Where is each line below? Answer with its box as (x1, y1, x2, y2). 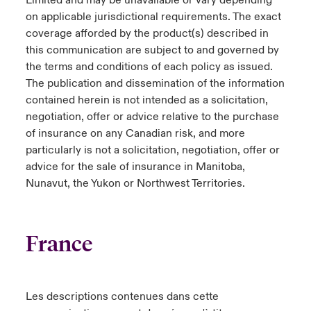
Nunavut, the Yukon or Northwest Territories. (25, 176, 245, 190)
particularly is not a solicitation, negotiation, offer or (25, 143, 280, 157)
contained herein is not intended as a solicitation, (25, 93, 268, 107)
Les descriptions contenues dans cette (25, 289, 219, 303)
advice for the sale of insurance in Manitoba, (25, 160, 245, 174)
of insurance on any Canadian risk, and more (25, 126, 245, 140)
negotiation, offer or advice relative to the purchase (25, 110, 279, 124)
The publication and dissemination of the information (25, 76, 285, 90)
